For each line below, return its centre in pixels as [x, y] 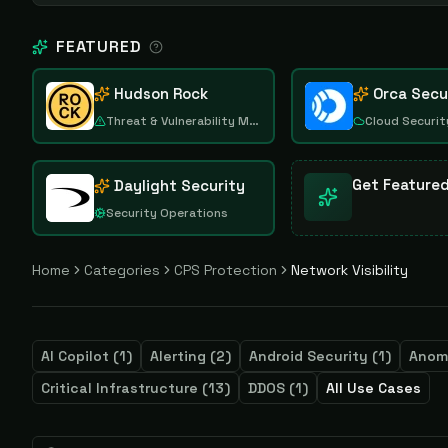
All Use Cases [373, 388]
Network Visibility [349, 270]
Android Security [308, 356]
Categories [122, 270]
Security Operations [167, 213]
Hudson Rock [161, 93]
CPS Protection [225, 270]
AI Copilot [75, 356]
